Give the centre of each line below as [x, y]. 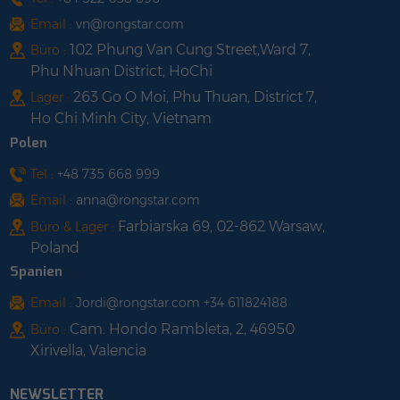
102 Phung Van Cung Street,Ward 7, [190, 50]
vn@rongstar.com [130, 24]
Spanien [37, 271]
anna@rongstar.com [138, 200]
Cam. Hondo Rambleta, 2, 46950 [182, 329]
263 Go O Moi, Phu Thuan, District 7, [195, 97]
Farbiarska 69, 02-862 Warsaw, [221, 226]
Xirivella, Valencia [88, 350]
